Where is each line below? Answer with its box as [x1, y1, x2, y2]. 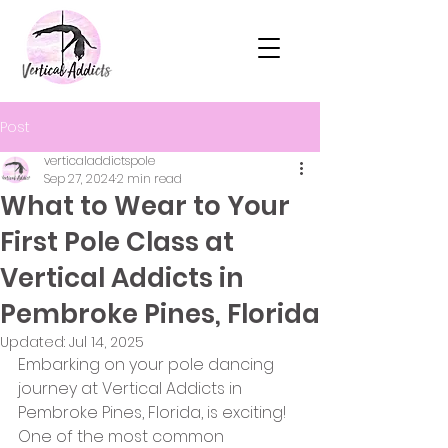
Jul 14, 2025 [69, 332, 144, 352]
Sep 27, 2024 [44, 170, 115, 187]
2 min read [117, 170, 182, 187]
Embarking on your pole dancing [18, 353, 278, 376]
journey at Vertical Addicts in [18, 377, 246, 400]
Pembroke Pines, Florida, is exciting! [18, 401, 290, 424]
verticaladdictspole [44, 152, 155, 169]
